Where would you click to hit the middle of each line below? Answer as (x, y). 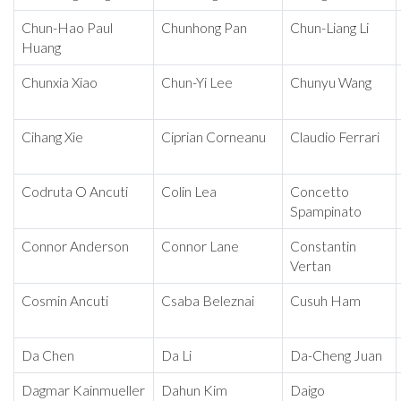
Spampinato (326, 212)
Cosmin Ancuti (65, 301)
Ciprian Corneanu (213, 137)
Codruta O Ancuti (75, 192)
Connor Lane (200, 247)
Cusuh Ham (325, 301)
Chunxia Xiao (60, 83)
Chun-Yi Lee (197, 83)
